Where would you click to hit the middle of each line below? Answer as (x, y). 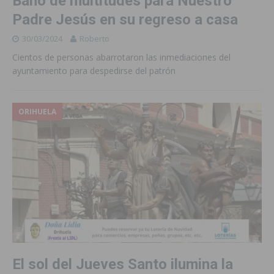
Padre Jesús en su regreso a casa (125, 20)
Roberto (94, 39)
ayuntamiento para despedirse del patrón (94, 71)
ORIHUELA (37, 112)
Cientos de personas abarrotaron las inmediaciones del (121, 57)
